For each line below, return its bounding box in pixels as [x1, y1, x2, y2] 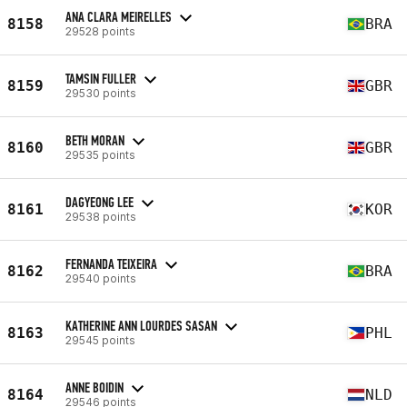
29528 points [65, 24, 135, 38]
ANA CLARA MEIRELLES [65, 7, 172, 25]
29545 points [65, 333, 135, 347]
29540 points [65, 271, 136, 285]
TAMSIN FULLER [65, 69, 136, 87]
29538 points [65, 209, 136, 223]
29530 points [65, 85, 136, 100]
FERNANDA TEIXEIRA [65, 254, 157, 273]
